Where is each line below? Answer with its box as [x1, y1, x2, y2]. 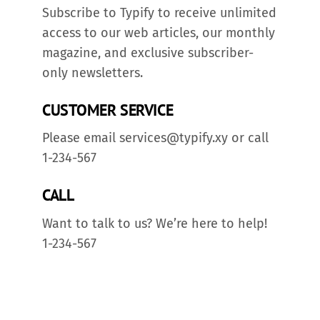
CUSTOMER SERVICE [42, 99, 174, 120]
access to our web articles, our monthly [42, 24, 275, 41]
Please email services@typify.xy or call [42, 130, 269, 146]
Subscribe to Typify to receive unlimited [42, 4, 276, 21]
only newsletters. [42, 64, 143, 81]
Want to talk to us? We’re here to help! [42, 215, 267, 231]
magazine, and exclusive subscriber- [42, 44, 254, 61]
